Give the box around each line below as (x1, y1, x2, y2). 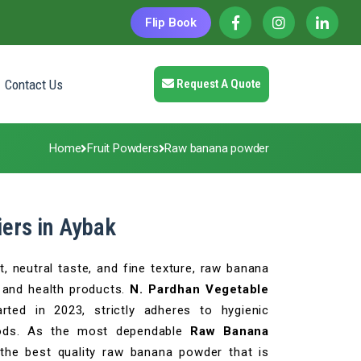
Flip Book (144, 15, 197, 30)
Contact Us (5, 76, 63, 93)
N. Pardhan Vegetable (130, 282, 269, 297)
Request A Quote (174, 77, 261, 92)
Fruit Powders (87, 141, 159, 156)
